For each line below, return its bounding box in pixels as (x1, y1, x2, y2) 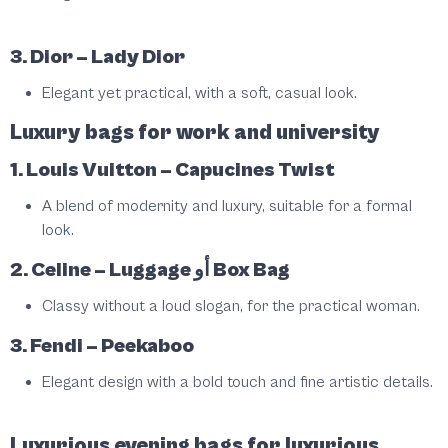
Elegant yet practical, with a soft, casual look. (42, 84, 357, 103)
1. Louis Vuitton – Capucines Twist (10, 158, 335, 183)
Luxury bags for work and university (10, 121, 380, 146)
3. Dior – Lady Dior (10, 45, 185, 70)
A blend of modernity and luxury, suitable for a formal (42, 197, 412, 216)
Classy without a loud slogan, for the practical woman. (42, 297, 420, 316)
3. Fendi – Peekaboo (10, 334, 194, 359)
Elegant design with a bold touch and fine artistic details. (42, 373, 433, 392)
